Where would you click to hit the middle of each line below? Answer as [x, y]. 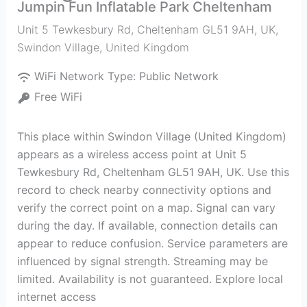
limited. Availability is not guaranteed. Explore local [150, 279]
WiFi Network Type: [86, 76]
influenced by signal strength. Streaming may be [142, 261]
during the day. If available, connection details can [147, 225]
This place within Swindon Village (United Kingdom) [151, 136]
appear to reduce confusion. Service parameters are [152, 243]
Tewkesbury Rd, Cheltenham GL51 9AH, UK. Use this [153, 172]
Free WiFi [58, 97]
